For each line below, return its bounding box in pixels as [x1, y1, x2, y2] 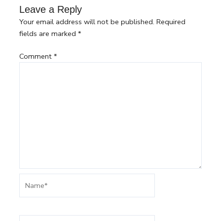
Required [156, 17, 186, 27]
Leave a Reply [19, 4, 82, 15]
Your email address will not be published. [19, 17, 155, 27]
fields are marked [19, 29, 78, 39]
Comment [19, 51, 54, 62]
